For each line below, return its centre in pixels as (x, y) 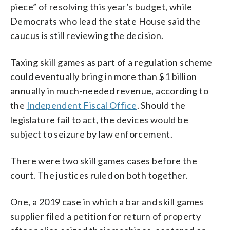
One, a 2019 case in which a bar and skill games (107, 202)
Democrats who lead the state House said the (106, 21)
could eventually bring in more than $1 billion (104, 76)
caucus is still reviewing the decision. (87, 35)
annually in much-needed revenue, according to (109, 91)
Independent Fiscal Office (82, 105)
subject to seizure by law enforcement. (92, 134)
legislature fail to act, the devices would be (99, 119)
